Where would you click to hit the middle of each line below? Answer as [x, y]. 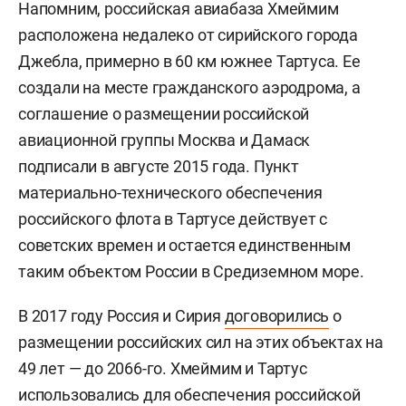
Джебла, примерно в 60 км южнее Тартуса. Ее [189, 61]
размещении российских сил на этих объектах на [201, 342]
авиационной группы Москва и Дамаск [164, 140]
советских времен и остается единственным [184, 245]
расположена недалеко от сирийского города [188, 34]
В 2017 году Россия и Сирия [121, 315]
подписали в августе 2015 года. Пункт [159, 166]
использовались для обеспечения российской [189, 394]
